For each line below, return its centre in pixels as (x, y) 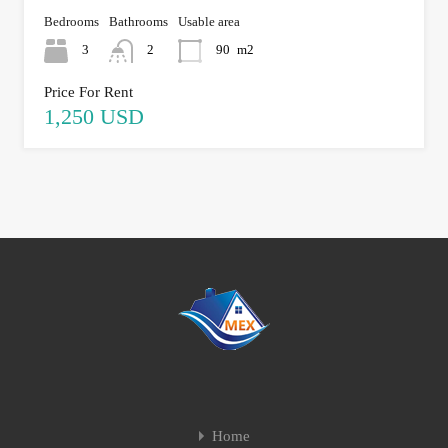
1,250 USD (94, 116)
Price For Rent (88, 91)
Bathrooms (138, 21)
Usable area (209, 21)
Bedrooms (71, 21)
